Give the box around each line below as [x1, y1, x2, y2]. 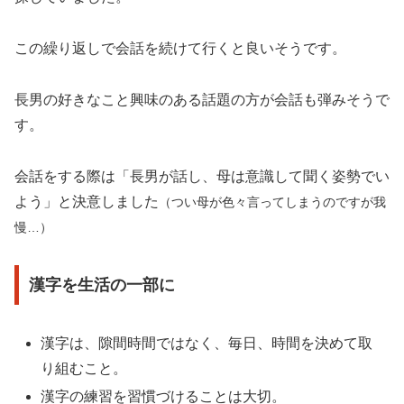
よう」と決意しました [14, 193, 159, 209]
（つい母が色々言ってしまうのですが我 [159, 194, 386, 209]
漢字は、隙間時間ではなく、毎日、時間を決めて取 [41, 335, 373, 352]
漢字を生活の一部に [28, 276, 175, 295]
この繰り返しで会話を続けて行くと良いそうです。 [14, 40, 346, 56]
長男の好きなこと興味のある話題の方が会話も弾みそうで [14, 91, 390, 107]
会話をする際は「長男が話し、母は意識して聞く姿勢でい [14, 168, 390, 184]
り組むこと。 [41, 361, 128, 377]
